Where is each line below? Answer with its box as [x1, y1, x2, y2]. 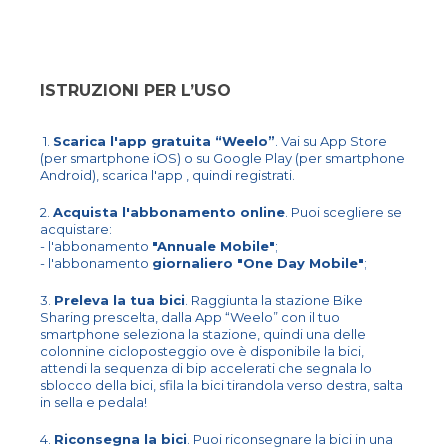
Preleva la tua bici [54, 291, 185, 308]
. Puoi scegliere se [285, 203, 402, 220]
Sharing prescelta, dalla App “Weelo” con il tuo [40, 308, 340, 325]
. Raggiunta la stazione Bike [185, 291, 363, 308]
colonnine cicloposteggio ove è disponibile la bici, [40, 342, 364, 359]
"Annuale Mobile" [152, 237, 275, 254]
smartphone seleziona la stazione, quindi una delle [40, 325, 366, 342]
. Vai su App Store [275, 132, 387, 149]
